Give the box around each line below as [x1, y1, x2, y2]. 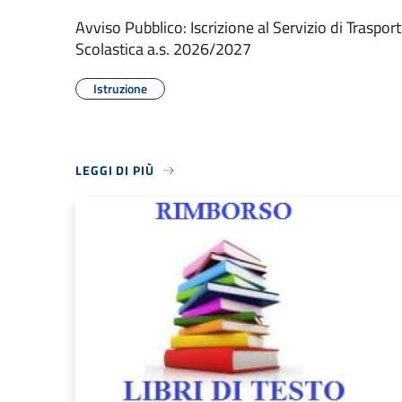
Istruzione [93, 79, 147, 98]
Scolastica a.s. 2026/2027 [75, 37, 251, 61]
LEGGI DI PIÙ [75, 161, 154, 179]
